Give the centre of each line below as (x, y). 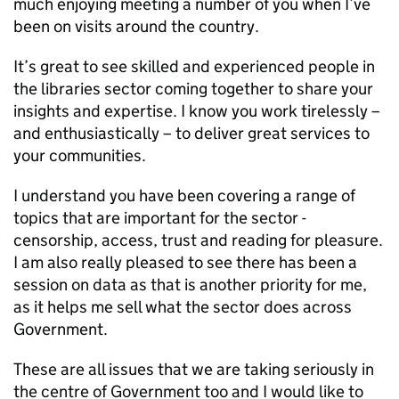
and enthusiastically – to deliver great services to (191, 133)
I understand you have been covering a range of (184, 195)
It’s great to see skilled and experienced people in (194, 66)
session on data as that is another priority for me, (190, 285)
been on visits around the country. (136, 26)
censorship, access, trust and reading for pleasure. (198, 240)
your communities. (81, 155)
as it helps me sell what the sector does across (183, 307)
